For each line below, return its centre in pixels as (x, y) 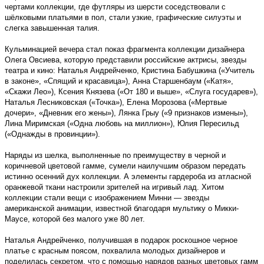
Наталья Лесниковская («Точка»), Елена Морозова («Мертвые (116, 102)
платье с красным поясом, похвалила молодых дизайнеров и (115, 250)
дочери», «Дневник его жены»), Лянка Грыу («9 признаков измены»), (126, 113)
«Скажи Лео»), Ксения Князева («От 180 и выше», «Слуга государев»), (131, 91)
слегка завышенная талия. (52, 28)
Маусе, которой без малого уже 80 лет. (75, 219)
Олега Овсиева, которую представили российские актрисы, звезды (126, 60)
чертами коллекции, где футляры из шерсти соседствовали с (115, 6)
